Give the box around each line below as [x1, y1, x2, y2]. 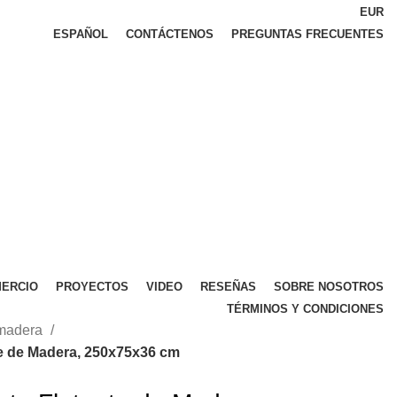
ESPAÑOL [53, 27, 108, 41]
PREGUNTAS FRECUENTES [231, 27, 384, 41]
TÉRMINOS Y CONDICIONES [227, 302, 384, 316]
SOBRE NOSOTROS [274, 280, 384, 294]
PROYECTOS [56, 280, 128, 294]
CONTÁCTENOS [126, 27, 214, 41]
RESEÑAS [200, 280, 256, 294]
